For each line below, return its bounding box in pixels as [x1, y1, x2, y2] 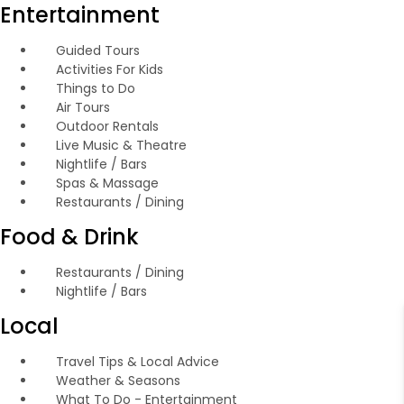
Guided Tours [55, 41, 140, 60]
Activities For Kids [55, 60, 163, 78]
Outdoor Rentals [55, 117, 159, 135]
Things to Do [55, 79, 135, 97]
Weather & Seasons [55, 372, 180, 390]
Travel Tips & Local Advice [55, 353, 219, 371]
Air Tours [55, 98, 110, 116]
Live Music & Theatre [55, 136, 187, 154]
